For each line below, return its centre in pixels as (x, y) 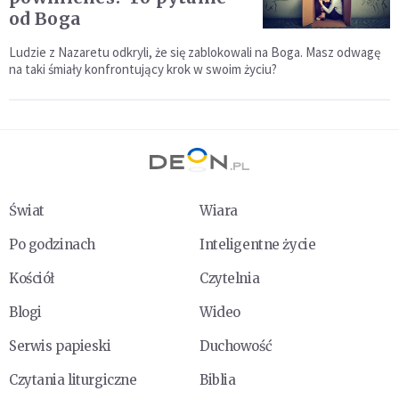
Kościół (32, 279)
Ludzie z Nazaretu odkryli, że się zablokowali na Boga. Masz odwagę (195, 53)
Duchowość (236, 346)
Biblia (218, 380)
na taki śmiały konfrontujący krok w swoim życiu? (143, 69)
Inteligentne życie (258, 245)
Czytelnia (230, 279)
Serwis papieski (60, 346)
